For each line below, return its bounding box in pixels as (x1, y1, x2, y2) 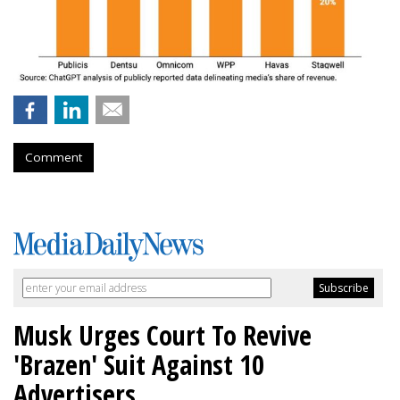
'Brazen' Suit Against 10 (13, 346, 264, 383)
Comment (25, 148, 82, 165)
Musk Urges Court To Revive (13, 316, 312, 354)
